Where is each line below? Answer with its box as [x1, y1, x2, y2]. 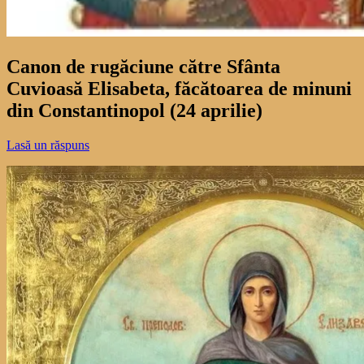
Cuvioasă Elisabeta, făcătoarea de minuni [6, 77, 352, 99]
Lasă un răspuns [6, 137, 89, 152]
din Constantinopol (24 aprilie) [6, 99, 262, 121]
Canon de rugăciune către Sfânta [6, 55, 280, 77]
